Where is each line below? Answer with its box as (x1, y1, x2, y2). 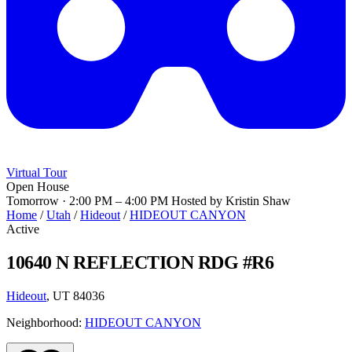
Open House (6, 180, 69, 194)
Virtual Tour (6, 166, 67, 180)
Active (6, 222, 39, 236)
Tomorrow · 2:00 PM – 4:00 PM (6, 194, 168, 208)
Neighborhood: (6, 316, 85, 330)
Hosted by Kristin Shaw (171, 194, 291, 208)
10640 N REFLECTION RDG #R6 (6, 252, 274, 273)
